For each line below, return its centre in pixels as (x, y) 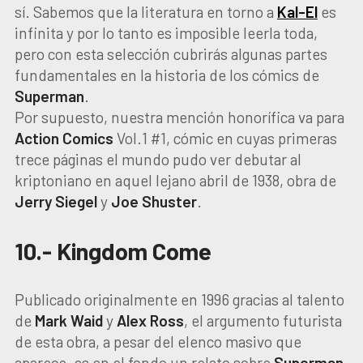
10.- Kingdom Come (113, 251)
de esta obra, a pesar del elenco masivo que (158, 342)
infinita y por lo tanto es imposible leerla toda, (166, 33)
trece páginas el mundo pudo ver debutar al (158, 159)
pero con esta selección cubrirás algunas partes (171, 54)
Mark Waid (68, 320)
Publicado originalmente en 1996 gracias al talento (179, 299)
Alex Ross (150, 320)
